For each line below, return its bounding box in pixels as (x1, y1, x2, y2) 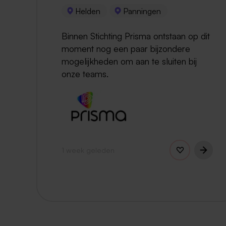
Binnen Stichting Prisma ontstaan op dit (62, 30, 210, 41)
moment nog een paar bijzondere (62, 42, 190, 54)
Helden (75, 6, 101, 16)
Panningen (123, 6, 161, 16)
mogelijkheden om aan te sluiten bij (62, 55, 197, 67)
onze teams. (62, 68, 108, 79)
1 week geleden (62, 145, 115, 154)
